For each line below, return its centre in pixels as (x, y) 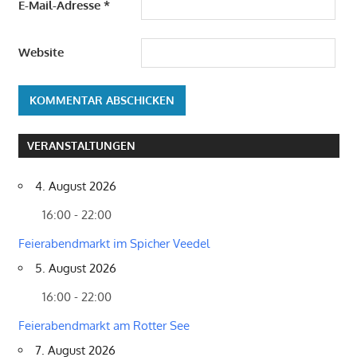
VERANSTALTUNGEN (81, 146)
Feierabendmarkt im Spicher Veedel (114, 243)
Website (41, 53)
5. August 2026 (75, 268)
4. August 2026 (75, 186)
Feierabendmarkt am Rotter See (104, 325)
